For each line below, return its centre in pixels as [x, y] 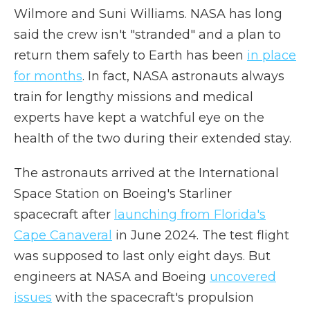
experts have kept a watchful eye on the [139, 118]
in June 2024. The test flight [201, 235]
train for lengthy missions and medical [134, 97]
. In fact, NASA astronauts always [183, 76]
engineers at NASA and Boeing [112, 277]
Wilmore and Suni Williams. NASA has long [148, 14]
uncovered [243, 277]
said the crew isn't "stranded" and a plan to [147, 35]
